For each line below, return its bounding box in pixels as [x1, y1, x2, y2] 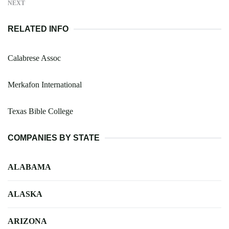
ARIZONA [8, 216, 47, 225]
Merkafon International [8, 80, 82, 89]
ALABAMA [8, 162, 51, 171]
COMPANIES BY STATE [8, 133, 100, 142]
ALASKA [8, 189, 42, 198]
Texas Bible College [8, 106, 73, 116]
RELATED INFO [8, 24, 68, 33]
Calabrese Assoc [8, 53, 61, 62]
